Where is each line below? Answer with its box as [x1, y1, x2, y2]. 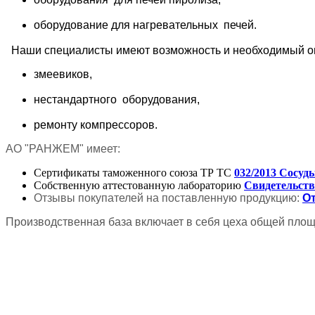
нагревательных [133, 19, 218, 31]
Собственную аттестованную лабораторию [34, 179, 244, 191]
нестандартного [34, 94, 117, 105]
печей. [224, 19, 257, 31]
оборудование [34, 19, 111, 31]
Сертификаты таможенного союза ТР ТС [34, 167, 234, 179]
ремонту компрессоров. [34, 119, 160, 131]
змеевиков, [34, 68, 92, 80]
